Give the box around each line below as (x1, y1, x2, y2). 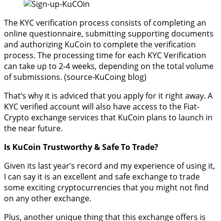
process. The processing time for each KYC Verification (4, 49, 206, 61)
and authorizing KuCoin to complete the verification (4, 38, 196, 50)
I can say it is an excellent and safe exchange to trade (4, 171, 200, 182)
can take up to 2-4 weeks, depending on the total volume (4, 60, 214, 72)
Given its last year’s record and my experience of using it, (4, 160, 215, 171)
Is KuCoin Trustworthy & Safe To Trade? (4, 141, 158, 152)
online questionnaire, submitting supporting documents (4, 28, 214, 39)
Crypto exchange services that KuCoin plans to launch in (4, 111, 213, 123)
